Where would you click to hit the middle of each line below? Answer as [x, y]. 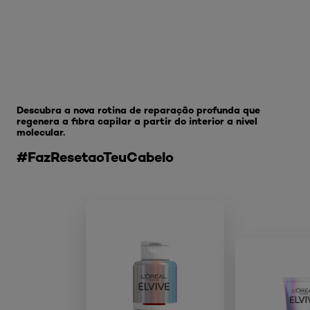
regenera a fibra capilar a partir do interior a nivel [137, 121]
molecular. [41, 132]
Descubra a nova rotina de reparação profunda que [138, 110]
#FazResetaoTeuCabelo [95, 157]
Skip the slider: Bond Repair [89, 83]
